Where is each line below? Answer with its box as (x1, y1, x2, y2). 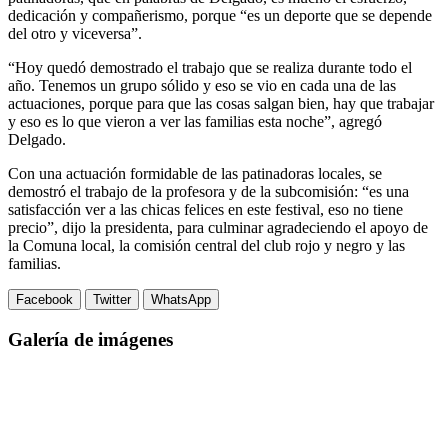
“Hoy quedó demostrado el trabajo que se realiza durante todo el (8, 58, 412, 76)
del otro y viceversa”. (8, 24, 142, 42)
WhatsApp (151, 291, 211, 307)
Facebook (16, 291, 73, 307)
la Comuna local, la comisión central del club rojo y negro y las (8, 236, 405, 254)
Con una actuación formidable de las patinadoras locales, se (8, 164, 382, 182)
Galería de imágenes (8, 328, 173, 350)
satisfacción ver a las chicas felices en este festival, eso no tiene (8, 200, 403, 218)
